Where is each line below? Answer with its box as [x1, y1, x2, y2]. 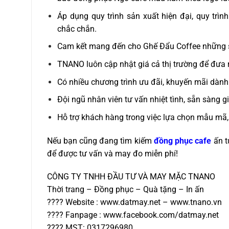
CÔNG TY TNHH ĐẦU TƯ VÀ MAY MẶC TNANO [47, 172, 215, 182]
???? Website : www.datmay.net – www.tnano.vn [47, 197, 222, 208]
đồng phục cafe [153, 135, 212, 146]
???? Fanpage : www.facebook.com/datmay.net [47, 210, 219, 220]
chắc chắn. [57, 24, 97, 34]
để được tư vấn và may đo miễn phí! [47, 148, 178, 158]
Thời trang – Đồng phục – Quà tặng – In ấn [47, 185, 204, 195]
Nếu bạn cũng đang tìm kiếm [47, 135, 154, 146]
